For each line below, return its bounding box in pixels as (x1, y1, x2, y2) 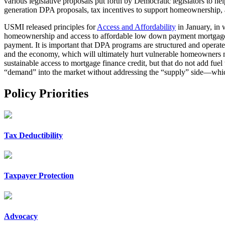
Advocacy (4, 211, 38, 220)
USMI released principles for (4, 22, 97, 31)
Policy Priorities (4, 86, 88, 100)
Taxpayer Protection (4, 171, 74, 180)
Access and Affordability (97, 22, 176, 31)
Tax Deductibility (4, 131, 63, 140)
